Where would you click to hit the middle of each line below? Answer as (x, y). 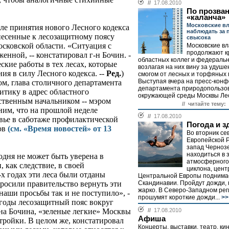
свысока (199, 37)
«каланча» (206, 17)
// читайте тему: (204, 104)
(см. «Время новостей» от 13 (60, 129)
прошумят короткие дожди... (179, 197)
